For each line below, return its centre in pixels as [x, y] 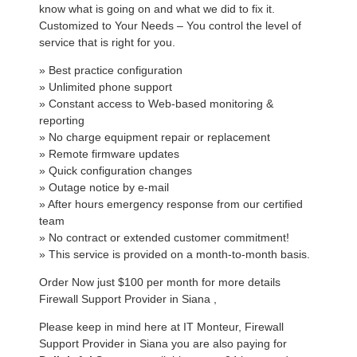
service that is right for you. [107, 42]
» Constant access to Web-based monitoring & [156, 104]
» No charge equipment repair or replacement [155, 137]
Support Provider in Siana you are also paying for [163, 343]
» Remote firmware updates [109, 154]
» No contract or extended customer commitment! [164, 237]
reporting [62, 120]
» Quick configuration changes [116, 171]
